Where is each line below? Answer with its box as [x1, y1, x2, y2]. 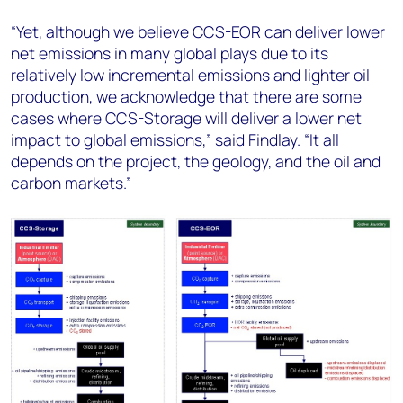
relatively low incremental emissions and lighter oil [11, 64, 370, 85]
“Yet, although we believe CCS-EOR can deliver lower [11, 21, 385, 42]
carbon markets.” [11, 172, 131, 193]
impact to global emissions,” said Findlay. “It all [11, 129, 339, 150]
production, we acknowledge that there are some [11, 85, 362, 107]
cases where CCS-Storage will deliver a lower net [11, 107, 362, 129]
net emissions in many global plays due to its [11, 42, 328, 64]
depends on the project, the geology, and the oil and [11, 150, 381, 172]
